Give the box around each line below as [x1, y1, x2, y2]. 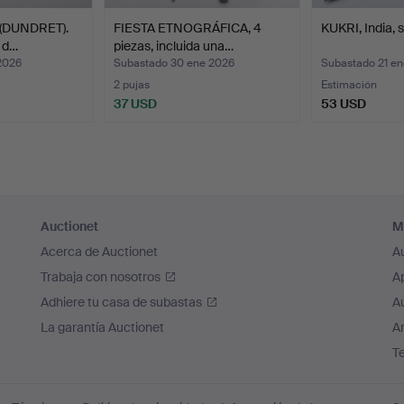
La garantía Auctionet [41, 319, 165, 335]
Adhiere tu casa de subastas [41, 294, 203, 310]
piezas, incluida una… [114, 37, 234, 54]
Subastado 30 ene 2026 [114, 55, 235, 70]
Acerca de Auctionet [41, 243, 159, 260]
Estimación [320, 77, 377, 92]
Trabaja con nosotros [41, 269, 161, 285]
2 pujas [114, 77, 151, 92]
